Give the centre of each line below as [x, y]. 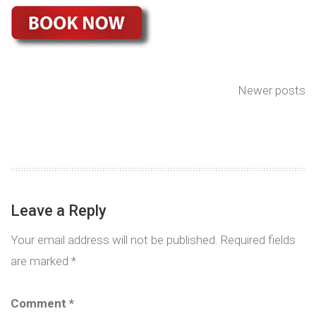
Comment [40, 303]
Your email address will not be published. [114, 239]
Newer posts [272, 90]
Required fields [258, 239]
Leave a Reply [59, 210]
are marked [41, 261]
